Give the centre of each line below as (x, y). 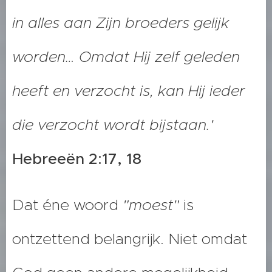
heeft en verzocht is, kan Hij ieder (128, 91)
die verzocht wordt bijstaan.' (113, 125)
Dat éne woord (67, 205)
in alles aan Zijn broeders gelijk (121, 23)
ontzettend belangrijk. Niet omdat (130, 239)
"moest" (151, 205)
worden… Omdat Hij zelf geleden (126, 57)
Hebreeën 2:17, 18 (77, 159)
